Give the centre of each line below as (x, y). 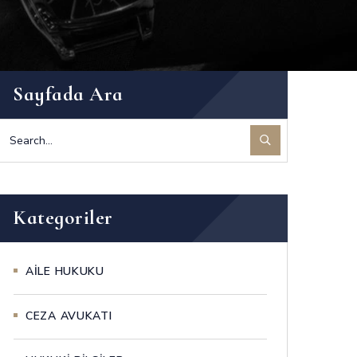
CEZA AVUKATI (69, 316)
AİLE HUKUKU (65, 272)
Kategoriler (63, 217)
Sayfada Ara (68, 94)
